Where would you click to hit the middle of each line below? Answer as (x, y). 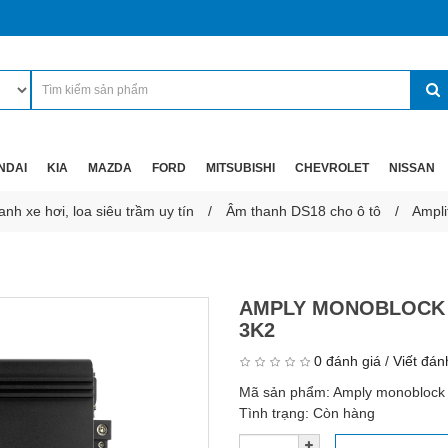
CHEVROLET (332, 168)
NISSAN (412, 168)
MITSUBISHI (240, 168)
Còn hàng (344, 413)
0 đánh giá (347, 361)
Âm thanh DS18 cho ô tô (303, 211)
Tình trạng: (276, 413)
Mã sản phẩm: (286, 392)
